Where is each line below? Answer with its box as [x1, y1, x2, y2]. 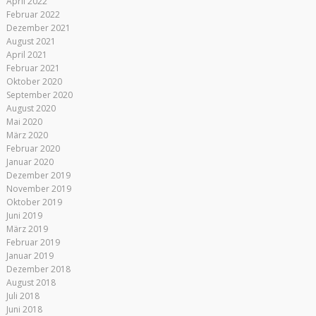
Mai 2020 [6, 116, 42, 128]
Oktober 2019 [6, 196, 62, 208]
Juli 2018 [6, 290, 39, 302]
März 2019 [6, 223, 48, 235]
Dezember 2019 [6, 169, 71, 181]
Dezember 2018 [6, 263, 71, 275]
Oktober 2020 [6, 75, 62, 87]
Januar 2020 [6, 156, 54, 168]
